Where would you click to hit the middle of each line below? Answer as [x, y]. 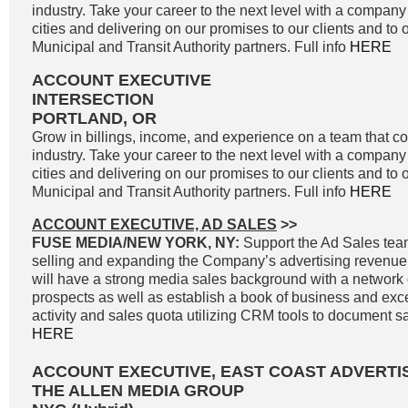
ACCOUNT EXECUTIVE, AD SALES [154, 224]
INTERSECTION [93, 99]
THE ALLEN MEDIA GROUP [138, 391]
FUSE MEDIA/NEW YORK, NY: [138, 243]
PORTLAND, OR [94, 118]
